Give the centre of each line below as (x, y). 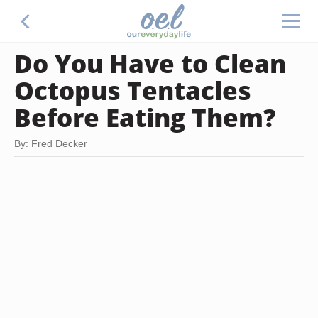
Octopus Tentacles (133, 90)
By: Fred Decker (51, 143)
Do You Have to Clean (150, 63)
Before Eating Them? (145, 117)
